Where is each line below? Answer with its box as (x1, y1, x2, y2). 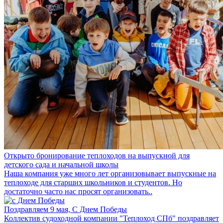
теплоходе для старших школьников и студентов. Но (4, 178, 182, 187)
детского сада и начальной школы (4, 160, 118, 169)
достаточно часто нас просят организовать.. (4, 187, 152, 196)
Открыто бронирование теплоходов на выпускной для (4, 151, 190, 160)
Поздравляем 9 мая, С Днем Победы (4, 205, 127, 214)
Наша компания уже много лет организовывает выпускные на (4, 169, 216, 178)
